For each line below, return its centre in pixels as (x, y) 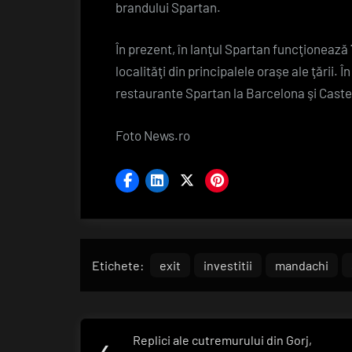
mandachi (302, 265)
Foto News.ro (153, 135)
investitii (228, 265)
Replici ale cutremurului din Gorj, (223, 339)
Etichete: (118, 265)
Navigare (131, 328)
